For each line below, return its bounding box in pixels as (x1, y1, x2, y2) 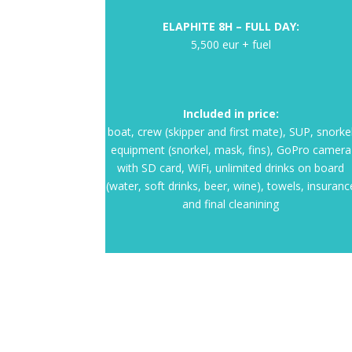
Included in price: (182, 105, 279, 121)
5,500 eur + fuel (190, 36, 271, 52)
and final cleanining (182, 196, 280, 211)
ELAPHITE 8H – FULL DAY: (162, 18, 299, 34)
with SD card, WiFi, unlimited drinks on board (117, 159, 345, 175)
